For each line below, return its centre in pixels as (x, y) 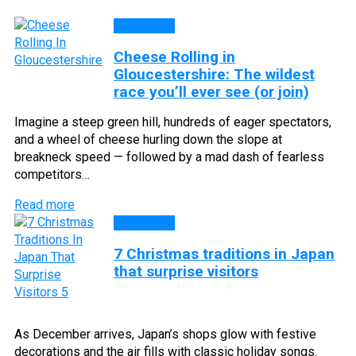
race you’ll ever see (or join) (211, 91)
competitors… (52, 174)
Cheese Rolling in (174, 56)
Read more (44, 204)
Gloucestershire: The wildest (214, 74)
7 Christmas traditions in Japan (224, 253)
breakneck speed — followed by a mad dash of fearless (169, 157)
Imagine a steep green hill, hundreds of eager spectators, (173, 122)
